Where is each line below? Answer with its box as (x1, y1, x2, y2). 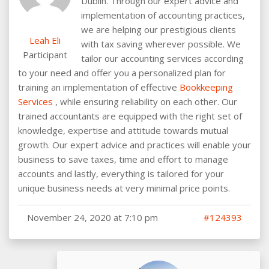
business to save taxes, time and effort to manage (18, 153, 228, 165)
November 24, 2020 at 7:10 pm (27, 211, 158, 223)
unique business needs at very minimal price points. (18, 181, 230, 194)
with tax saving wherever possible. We (81, 37, 241, 50)
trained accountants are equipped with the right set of (18, 109, 242, 122)
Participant (23, 48, 67, 61)
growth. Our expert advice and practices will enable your (18, 138, 251, 151)
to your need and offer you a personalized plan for (18, 66, 226, 79)
